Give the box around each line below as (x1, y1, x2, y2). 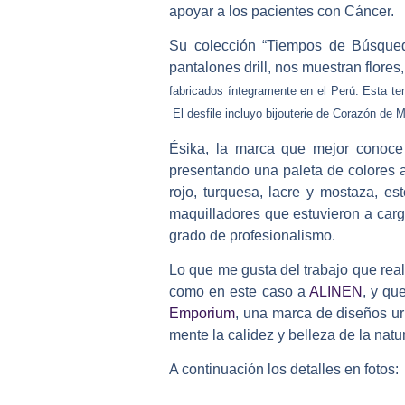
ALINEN (308, 284, 363, 300)
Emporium (169, 306, 235, 322)
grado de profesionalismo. (169, 227, 335, 243)
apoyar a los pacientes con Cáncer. (169, 3, 394, 19)
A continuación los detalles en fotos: (169, 362, 399, 378)
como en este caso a (169, 284, 309, 300)
